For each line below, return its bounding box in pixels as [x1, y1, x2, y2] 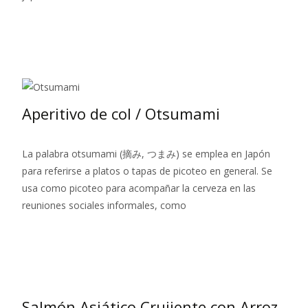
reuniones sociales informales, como [22, 199, 186, 212]
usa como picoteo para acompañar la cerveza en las [22, 181, 256, 195]
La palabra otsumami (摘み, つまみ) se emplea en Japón [22, 147, 270, 161]
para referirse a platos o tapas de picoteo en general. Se [22, 164, 272, 178]
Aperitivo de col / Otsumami [22, 103, 220, 124]
